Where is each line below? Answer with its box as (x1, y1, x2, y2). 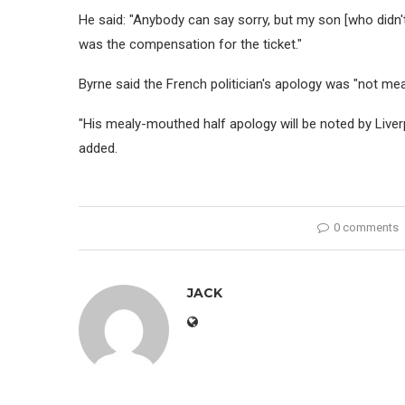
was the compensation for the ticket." (79, 35, 302, 52)
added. (79, 139, 118, 156)
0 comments (334, 220, 400, 234)
